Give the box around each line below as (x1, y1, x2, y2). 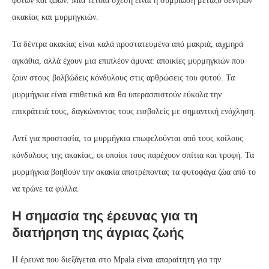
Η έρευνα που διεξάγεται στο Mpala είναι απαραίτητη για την (12, 255, 221, 264)
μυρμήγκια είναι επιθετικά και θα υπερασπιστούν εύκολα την (12, 89, 222, 99)
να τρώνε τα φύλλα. (12, 184, 79, 193)
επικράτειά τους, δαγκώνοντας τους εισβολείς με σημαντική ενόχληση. (12, 106, 256, 116)
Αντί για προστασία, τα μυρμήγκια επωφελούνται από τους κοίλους (12, 133, 243, 143)
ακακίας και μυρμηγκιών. (12, 12, 98, 22)
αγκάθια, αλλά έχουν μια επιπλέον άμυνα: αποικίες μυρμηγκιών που (12, 56, 244, 65)
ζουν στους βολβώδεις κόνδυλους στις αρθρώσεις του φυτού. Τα (12, 73, 235, 82)
